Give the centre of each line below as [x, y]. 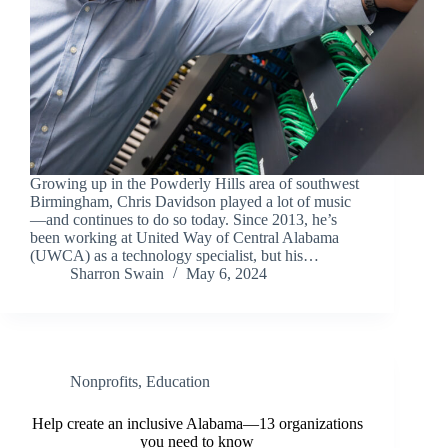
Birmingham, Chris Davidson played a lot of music [190, 202]
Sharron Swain [117, 274]
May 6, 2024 [226, 274]
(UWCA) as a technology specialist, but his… [174, 256]
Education [178, 382]
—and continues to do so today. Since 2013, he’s [183, 220]
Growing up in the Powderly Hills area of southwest [194, 184]
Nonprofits [104, 382]
